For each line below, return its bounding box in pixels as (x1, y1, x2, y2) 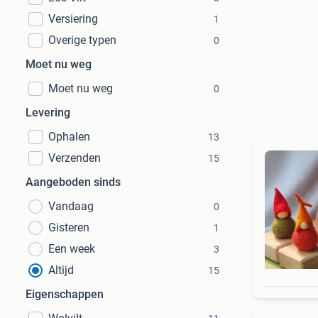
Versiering (48, 12, 98, 26)
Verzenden (48, 151, 101, 165)
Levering (26, 106, 70, 119)
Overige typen (48, 33, 116, 47)
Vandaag (48, 199, 94, 213)
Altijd (48, 263, 74, 277)
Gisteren (48, 221, 89, 234)
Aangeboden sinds (26, 175, 121, 189)
